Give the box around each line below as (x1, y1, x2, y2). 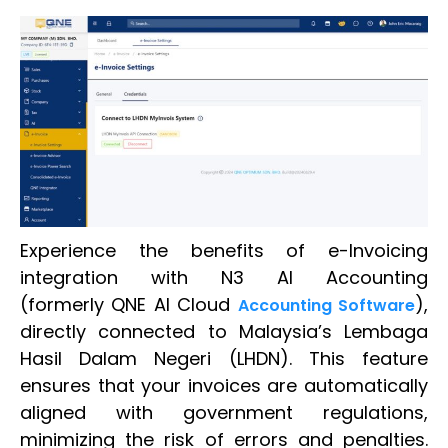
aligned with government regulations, (20, 399, 428, 425)
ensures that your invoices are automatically (20, 372, 428, 398)
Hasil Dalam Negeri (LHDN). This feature (20, 345, 428, 371)
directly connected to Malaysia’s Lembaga (20, 318, 428, 344)
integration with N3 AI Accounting (20, 264, 428, 290)
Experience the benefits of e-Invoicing (20, 237, 428, 263)
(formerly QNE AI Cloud (20, 291, 238, 317)
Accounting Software (237, 293, 416, 317)
